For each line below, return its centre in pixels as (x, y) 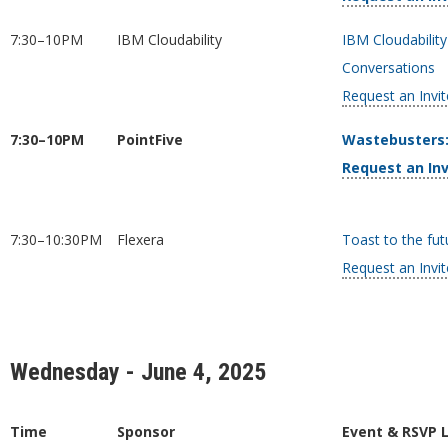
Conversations (388, 67)
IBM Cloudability (169, 39)
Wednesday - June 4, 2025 (137, 372)
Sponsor (145, 431)
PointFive (149, 139)
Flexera (140, 239)
